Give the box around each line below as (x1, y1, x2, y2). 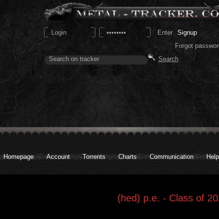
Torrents (83, 153, 106, 160)
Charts (118, 153, 137, 160)
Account (46, 153, 70, 160)
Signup (177, 28, 197, 36)
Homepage (3, 153, 34, 160)
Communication (150, 153, 194, 160)
